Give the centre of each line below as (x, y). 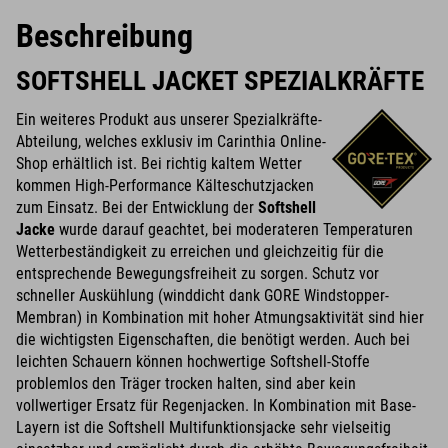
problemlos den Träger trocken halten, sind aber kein (186, 383)
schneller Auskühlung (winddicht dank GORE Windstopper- (202, 295)
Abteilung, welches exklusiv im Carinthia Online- (171, 141)
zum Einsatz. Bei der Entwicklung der (135, 207)
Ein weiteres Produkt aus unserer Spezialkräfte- (169, 119)
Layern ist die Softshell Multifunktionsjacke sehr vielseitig (203, 427)
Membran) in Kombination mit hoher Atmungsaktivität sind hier (220, 317)
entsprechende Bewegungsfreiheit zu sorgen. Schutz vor (197, 273)
